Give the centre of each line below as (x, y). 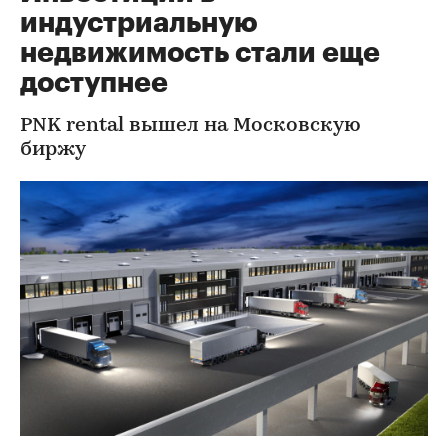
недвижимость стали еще (200, 53)
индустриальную (139, 23)
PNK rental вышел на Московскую (190, 126)
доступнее (94, 83)
